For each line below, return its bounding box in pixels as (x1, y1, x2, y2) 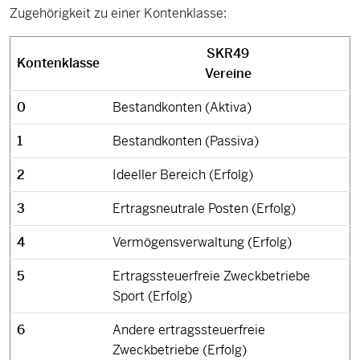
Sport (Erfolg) (112, 288, 192, 305)
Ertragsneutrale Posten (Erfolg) (112, 200, 296, 218)
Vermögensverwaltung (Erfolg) (112, 234, 292, 252)
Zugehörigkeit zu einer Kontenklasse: (10, 5, 227, 22)
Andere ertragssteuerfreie (112, 321, 265, 339)
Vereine (204, 65, 252, 83)
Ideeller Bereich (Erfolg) (112, 166, 253, 184)
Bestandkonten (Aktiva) (112, 99, 252, 117)
